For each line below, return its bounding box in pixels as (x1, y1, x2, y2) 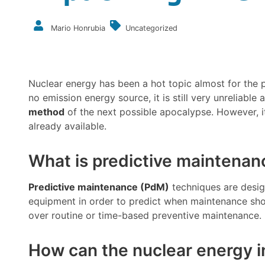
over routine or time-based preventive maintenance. (28, 209, 261, 221)
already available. (28, 120, 106, 132)
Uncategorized (125, 24, 177, 33)
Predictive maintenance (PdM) (28, 180, 169, 193)
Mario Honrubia (51, 24, 105, 33)
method (28, 106, 64, 118)
